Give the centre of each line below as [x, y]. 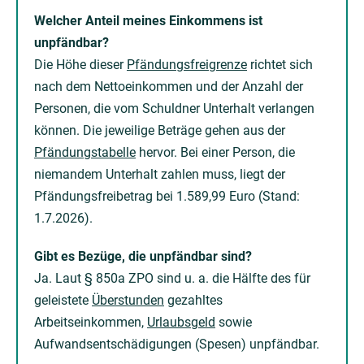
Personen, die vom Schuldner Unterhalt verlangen [174, 108]
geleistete [63, 300]
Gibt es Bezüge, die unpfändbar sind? [143, 256]
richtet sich [280, 65]
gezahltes [193, 300]
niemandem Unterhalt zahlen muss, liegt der [160, 174]
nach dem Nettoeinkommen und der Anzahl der [169, 87]
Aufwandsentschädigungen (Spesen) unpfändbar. [177, 344]
